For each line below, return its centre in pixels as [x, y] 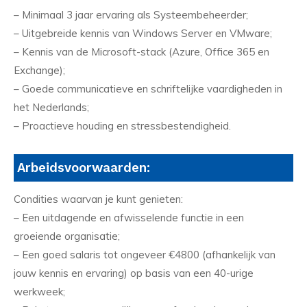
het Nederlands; [51, 107]
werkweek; [39, 292]
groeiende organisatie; [67, 236]
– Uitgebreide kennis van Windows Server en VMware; [143, 33]
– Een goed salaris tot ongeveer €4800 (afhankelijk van [145, 255]
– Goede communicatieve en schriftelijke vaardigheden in [148, 88]
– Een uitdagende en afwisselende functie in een [129, 218]
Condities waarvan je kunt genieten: [98, 199]
